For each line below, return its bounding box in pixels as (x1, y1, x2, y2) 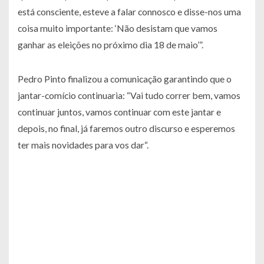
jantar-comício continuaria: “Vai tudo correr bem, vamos (18, 90, 240, 101)
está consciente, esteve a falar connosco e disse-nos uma (18, 6, 241, 18)
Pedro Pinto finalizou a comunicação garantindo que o (18, 73, 232, 85)
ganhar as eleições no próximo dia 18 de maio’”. (18, 39, 203, 51)
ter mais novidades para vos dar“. (18, 139, 148, 151)
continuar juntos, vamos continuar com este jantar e (18, 106, 221, 118)
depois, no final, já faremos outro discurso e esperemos (18, 123, 235, 134)
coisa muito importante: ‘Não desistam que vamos (18, 22, 217, 34)
